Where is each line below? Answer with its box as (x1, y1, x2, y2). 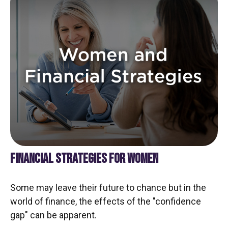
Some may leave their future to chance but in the (10, 182, 206, 193)
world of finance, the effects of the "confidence (10, 195, 201, 207)
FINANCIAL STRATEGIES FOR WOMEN (10, 150, 158, 167)
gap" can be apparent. (10, 209, 97, 220)
